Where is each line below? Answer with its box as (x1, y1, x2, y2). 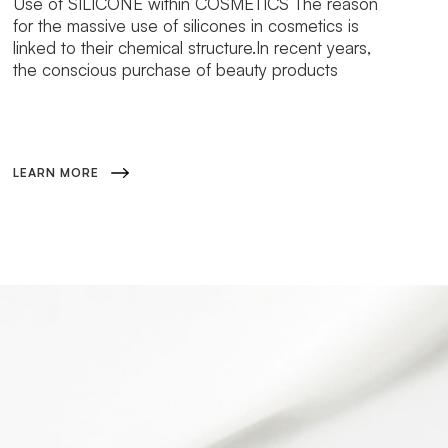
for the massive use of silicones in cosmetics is (13, 14, 360, 36)
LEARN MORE (13, 164, 100, 180)
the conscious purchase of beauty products (13, 58, 339, 80)
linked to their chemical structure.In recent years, (13, 36, 372, 58)
